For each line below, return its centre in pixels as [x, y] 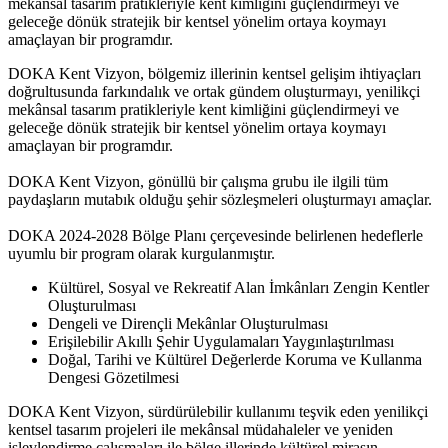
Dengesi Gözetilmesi [113, 377]
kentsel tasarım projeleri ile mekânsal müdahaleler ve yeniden [200, 429]
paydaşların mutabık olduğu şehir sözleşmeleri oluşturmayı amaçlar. [220, 199]
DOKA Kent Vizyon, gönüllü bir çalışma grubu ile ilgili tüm [198, 181]
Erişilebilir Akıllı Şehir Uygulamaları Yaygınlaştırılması [221, 341]
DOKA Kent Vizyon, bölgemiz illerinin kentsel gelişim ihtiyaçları [214, 73]
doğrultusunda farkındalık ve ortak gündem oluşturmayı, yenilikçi [214, 91]
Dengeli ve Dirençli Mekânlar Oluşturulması [188, 323]
